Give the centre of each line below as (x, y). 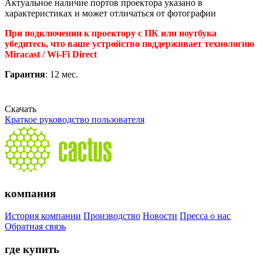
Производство (112, 216)
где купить (32, 249)
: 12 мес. (62, 74)
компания (30, 193)
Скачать (21, 109)
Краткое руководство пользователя (75, 119)
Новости (160, 216)
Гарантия (25, 74)
